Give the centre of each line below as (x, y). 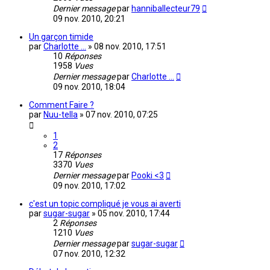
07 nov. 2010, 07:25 (122, 115)
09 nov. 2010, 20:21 (89, 19)
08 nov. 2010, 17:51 (130, 47)
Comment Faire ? (61, 105)
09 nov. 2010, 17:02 (89, 186)
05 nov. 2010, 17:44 (134, 214)
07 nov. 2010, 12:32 (89, 254)
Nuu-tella (61, 115)
